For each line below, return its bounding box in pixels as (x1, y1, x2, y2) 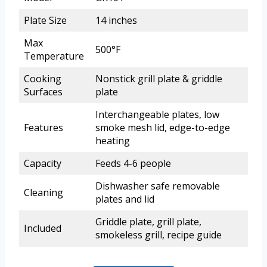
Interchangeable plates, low (95, 108, 219, 122)
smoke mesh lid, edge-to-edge (95, 121, 230, 135)
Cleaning (24, 186, 63, 200)
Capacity (24, 157, 61, 170)
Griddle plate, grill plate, (95, 215, 201, 229)
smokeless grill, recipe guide (95, 228, 222, 242)
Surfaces (24, 85, 63, 99)
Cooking (24, 72, 61, 86)
